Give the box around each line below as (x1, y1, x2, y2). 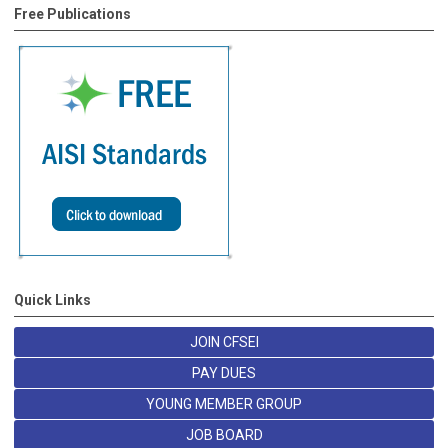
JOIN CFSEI (189, 334, 259, 351)
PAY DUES (192, 365, 256, 382)
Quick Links (14, 292, 91, 309)
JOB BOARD (185, 427, 263, 444)
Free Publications (14, 6, 131, 23)
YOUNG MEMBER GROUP (146, 396, 302, 413)
